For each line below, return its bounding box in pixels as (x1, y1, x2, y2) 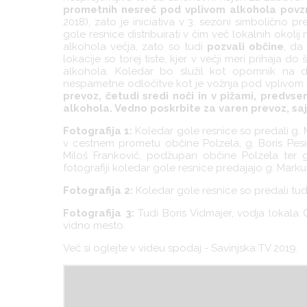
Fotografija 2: (63, 184, 133, 197)
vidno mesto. (63, 219, 125, 232)
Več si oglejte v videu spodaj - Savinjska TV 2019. (63, 242, 301, 254)
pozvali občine (207, 40, 284, 53)
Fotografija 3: (63, 207, 134, 219)
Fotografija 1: (63, 125, 136, 137)
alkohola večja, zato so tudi (63, 40, 207, 53)
